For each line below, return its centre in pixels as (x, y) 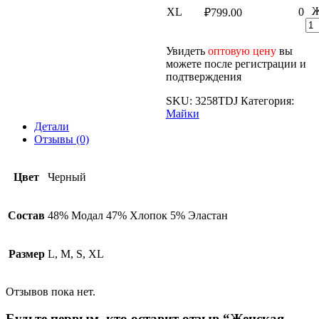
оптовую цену (242, 51)
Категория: (267, 100)
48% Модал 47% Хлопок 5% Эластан (138, 215)
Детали (52, 126)
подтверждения (203, 76)
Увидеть (187, 51)
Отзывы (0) (62, 139)
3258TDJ (216, 100)
